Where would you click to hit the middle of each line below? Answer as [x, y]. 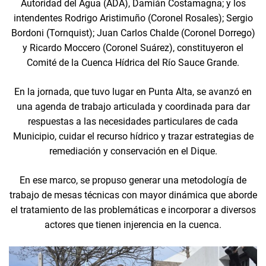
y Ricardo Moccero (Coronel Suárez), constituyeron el [133, 47]
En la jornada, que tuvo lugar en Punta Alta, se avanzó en [133, 91]
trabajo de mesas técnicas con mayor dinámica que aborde [133, 195]
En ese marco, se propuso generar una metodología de [133, 180]
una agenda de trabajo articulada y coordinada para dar [133, 106]
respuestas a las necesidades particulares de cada [133, 121]
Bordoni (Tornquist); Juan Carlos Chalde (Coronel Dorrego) [133, 33]
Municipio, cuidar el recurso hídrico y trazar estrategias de [133, 136]
